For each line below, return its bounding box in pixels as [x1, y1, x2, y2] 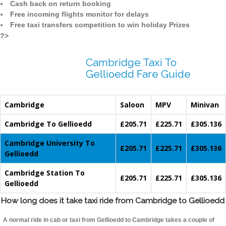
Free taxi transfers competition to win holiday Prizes [10, 21, 190, 29]
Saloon [120, 100, 144, 110]
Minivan [191, 100, 219, 110]
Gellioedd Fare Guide [86, 68, 191, 81]
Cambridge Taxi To [86, 56, 177, 69]
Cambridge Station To [5, 168, 85, 178]
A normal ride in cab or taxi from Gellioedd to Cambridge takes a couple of [3, 216, 214, 224]
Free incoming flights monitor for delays [10, 10, 149, 19]
